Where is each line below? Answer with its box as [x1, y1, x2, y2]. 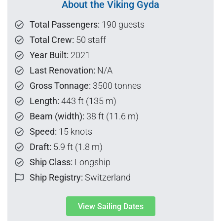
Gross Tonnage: [30, 80, 91, 91]
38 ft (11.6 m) [84, 111, 139, 122]
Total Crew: [30, 35, 74, 45]
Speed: [30, 126, 57, 137]
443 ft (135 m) [59, 96, 116, 107]
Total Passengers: [30, 19, 100, 30]
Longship [73, 157, 110, 168]
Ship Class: [30, 157, 73, 168]
